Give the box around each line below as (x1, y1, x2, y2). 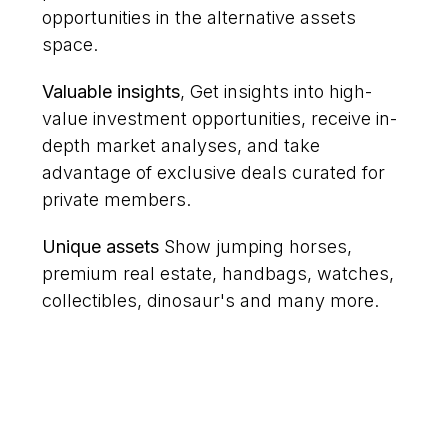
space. (42, 34, 99, 56)
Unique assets (42, 236, 160, 258)
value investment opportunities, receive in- (42, 108, 398, 130)
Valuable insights (42, 81, 181, 103)
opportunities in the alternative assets (42, 7, 357, 29)
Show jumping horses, (159, 236, 353, 258)
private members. (42, 189, 192, 211)
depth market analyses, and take (42, 135, 321, 157)
